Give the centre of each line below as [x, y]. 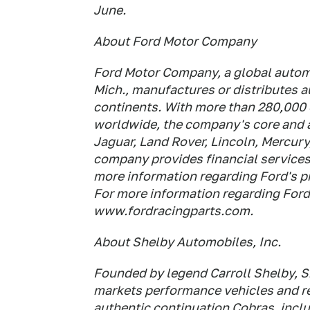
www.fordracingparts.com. [173, 211]
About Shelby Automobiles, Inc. [187, 242]
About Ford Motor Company [175, 41]
